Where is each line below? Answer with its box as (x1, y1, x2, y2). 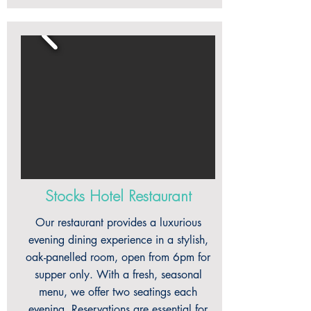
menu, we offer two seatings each (39, 285, 197, 299)
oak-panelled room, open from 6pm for (26, 250, 210, 264)
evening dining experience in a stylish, (28, 233, 208, 247)
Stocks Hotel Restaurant (44, 190, 192, 204)
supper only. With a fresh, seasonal (34, 267, 202, 282)
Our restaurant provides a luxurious (35, 215, 201, 230)
